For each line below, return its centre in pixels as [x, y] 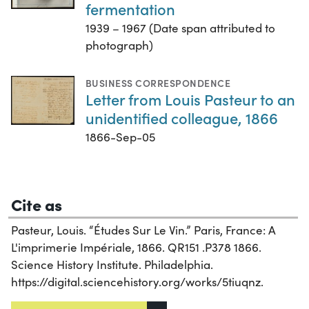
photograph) [119, 45]
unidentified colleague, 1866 [182, 117]
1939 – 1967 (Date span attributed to [180, 28]
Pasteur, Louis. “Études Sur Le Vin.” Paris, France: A [143, 230]
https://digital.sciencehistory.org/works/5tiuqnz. [137, 281]
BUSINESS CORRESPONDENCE [158, 82]
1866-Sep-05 [120, 137]
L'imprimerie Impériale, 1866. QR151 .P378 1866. [136, 247]
